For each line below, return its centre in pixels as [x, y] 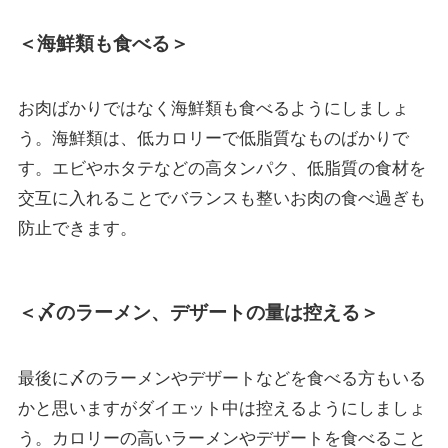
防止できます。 [77, 229]
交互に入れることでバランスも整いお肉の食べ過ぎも [221, 199]
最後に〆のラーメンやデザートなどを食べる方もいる [221, 378]
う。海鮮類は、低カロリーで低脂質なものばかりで [213, 139]
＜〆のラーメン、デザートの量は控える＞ [198, 313]
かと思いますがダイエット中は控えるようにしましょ [221, 408]
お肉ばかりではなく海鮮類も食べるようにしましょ [213, 109]
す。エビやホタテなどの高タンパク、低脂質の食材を [221, 169]
